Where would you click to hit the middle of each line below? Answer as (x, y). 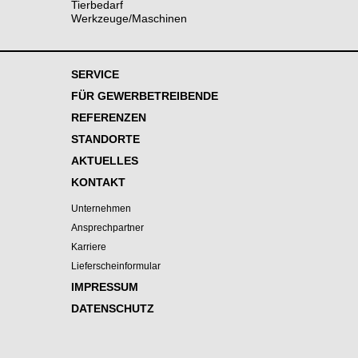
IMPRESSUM (105, 287)
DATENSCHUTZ (113, 308)
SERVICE (95, 74)
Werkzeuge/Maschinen (129, 18)
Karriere (89, 247)
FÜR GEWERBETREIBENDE (145, 96)
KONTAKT (98, 182)
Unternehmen (101, 208)
